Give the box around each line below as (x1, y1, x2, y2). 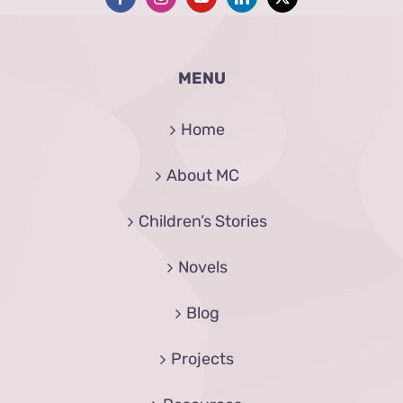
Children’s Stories (138, 211, 267, 232)
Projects (171, 349, 234, 370)
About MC (166, 166, 239, 186)
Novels (177, 257, 228, 278)
